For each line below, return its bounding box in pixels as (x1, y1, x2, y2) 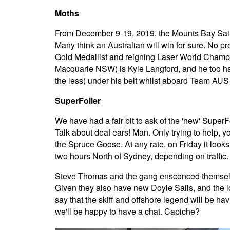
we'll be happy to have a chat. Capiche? (55, 205, 200, 218)
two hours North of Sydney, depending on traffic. (55, 150, 228, 162)
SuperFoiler (55, 94, 101, 107)
